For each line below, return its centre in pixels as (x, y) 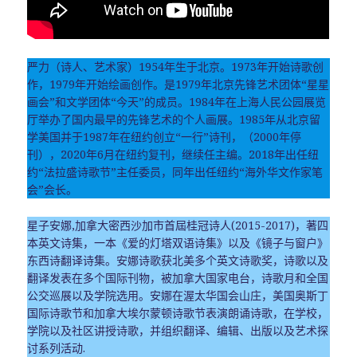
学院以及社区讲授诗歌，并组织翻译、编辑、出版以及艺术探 (178, 330)
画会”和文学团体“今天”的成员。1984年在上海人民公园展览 (177, 102)
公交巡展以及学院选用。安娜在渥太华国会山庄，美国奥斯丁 (178, 295)
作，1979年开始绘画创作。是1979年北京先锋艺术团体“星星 (178, 84)
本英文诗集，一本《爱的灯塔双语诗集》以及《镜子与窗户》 (178, 242)
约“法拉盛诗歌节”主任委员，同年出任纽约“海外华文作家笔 (175, 172)
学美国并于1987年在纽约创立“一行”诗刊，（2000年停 (165, 137)
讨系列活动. (57, 347)
